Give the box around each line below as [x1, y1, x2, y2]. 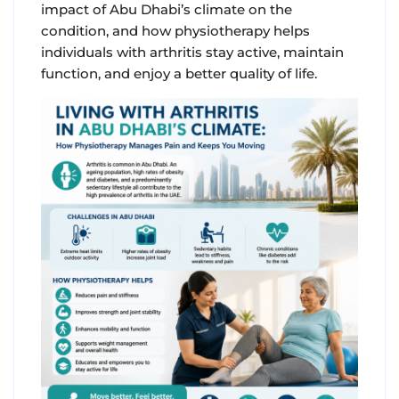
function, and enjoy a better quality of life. [41, 65, 317, 82]
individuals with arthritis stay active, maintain [41, 44, 344, 61]
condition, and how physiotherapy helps [41, 22, 310, 39]
